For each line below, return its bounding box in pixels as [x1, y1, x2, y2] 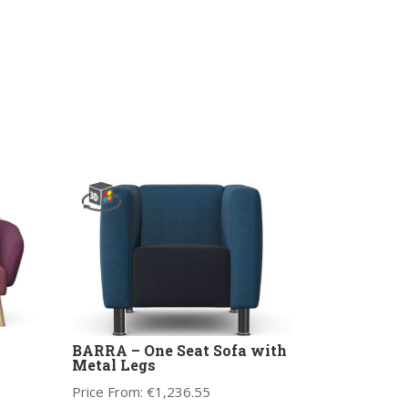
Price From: [71, 382, 147, 402]
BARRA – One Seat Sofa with [71, 341, 287, 361]
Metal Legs [71, 355, 156, 375]
